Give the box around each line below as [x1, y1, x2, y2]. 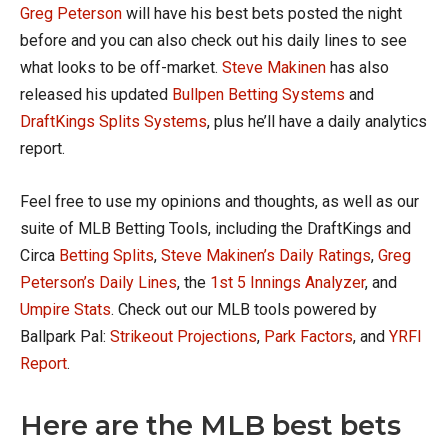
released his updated [20, 85, 172, 104]
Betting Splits [59, 246, 154, 265]
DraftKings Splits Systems [20, 112, 207, 131]
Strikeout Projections [110, 327, 257, 346]
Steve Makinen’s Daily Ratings [161, 246, 371, 265]
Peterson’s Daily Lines [20, 273, 177, 292]
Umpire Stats [20, 300, 111, 319]
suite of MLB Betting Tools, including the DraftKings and [20, 219, 411, 238]
